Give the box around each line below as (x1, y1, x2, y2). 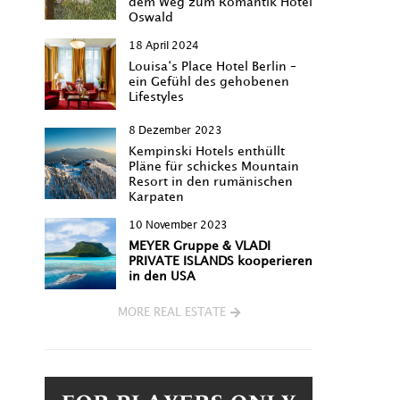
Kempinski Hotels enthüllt (129, 145, 285, 157)
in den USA (129, 270, 196, 282)
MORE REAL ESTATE (117, 306, 226, 318)
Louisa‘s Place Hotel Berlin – (129, 60, 296, 72)
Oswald (129, 11, 173, 23)
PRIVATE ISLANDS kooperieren (129, 254, 312, 267)
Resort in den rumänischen (129, 175, 293, 187)
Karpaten (129, 190, 187, 203)
